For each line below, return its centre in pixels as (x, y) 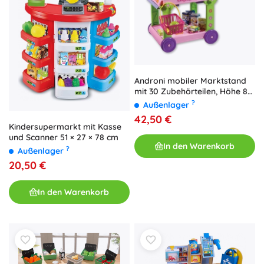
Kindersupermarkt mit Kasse (65, 127)
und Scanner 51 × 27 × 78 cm (64, 138)
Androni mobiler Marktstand (190, 81)
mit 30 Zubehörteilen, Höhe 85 (193, 92)
